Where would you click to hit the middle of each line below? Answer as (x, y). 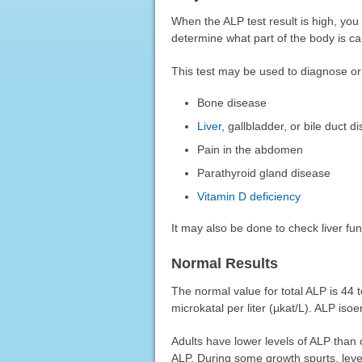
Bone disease (232, 102)
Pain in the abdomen (250, 149)
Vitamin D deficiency (249, 196)
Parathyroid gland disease (264, 173)
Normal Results (224, 263)
